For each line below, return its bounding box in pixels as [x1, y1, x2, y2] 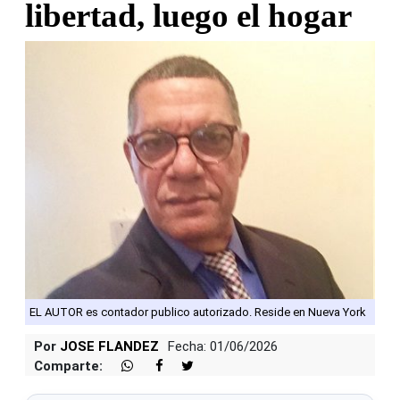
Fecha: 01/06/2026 [168, 337, 278, 354]
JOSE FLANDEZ [60, 337, 159, 354]
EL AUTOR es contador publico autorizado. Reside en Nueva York [29, 304, 366, 319]
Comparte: [34, 357, 103, 374]
